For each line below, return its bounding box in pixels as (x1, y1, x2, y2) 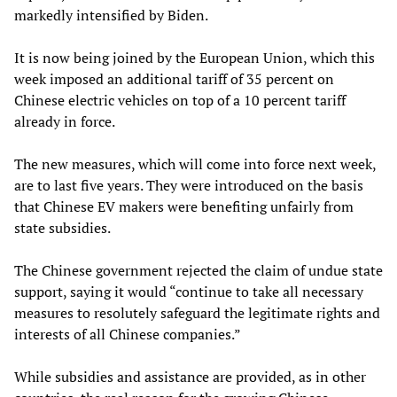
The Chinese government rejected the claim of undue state (14, 261, 383, 281)
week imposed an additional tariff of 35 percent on (14, 69, 334, 90)
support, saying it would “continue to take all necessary (14, 282, 363, 302)
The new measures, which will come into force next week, (14, 154, 376, 175)
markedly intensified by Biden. (14, 5, 208, 26)
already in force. (14, 112, 115, 132)
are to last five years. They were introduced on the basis (14, 175, 363, 196)
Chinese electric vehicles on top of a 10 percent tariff (14, 90, 346, 111)
